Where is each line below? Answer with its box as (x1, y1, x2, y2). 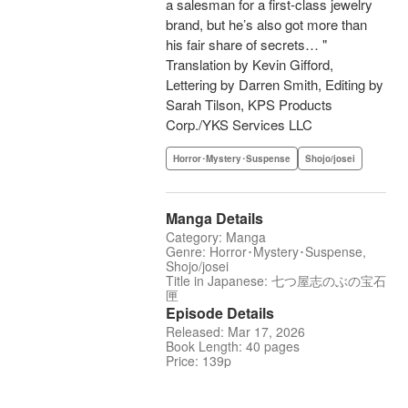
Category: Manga (166, 228, 266, 247)
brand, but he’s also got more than (166, 15, 367, 35)
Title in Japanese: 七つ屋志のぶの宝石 (166, 271, 386, 291)
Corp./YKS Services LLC (166, 115, 312, 135)
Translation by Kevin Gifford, (166, 55, 333, 75)
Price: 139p (166, 352, 231, 371)
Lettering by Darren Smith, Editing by (166, 75, 383, 95)
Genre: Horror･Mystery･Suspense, (166, 242, 366, 261)
